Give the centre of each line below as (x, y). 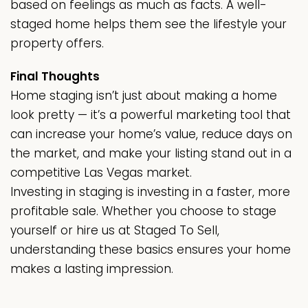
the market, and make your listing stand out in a (151, 154)
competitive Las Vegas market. (101, 173)
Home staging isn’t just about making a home (144, 96)
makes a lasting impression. (92, 269)
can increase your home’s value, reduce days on (151, 134)
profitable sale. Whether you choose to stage (143, 211)
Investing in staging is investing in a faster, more (150, 192)
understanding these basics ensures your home (151, 250)
